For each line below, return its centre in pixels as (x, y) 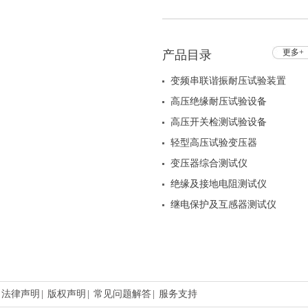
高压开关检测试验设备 (219, 122)
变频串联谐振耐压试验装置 (228, 81)
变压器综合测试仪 (209, 163)
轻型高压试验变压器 (214, 143)
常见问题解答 (122, 294)
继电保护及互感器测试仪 (223, 205)
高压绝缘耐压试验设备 (219, 101)
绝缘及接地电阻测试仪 (219, 184)
